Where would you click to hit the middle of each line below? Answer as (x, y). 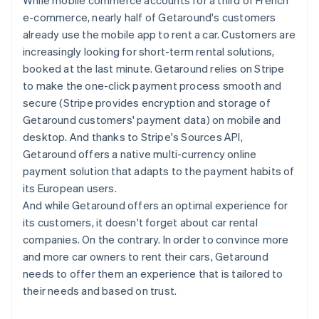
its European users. (70, 188)
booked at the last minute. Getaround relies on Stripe (154, 68)
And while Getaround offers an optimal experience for (156, 205)
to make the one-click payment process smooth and (152, 85)
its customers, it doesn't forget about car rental (140, 222)
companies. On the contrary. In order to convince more (156, 239)
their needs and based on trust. (100, 290)
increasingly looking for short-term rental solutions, (149, 51)
